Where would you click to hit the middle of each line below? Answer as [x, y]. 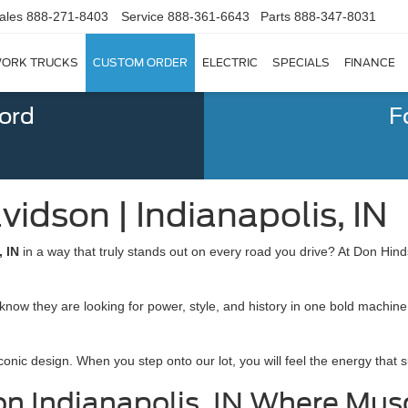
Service [143, 17]
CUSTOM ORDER [140, 63]
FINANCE [370, 63]
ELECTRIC [230, 63]
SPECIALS [301, 63]
